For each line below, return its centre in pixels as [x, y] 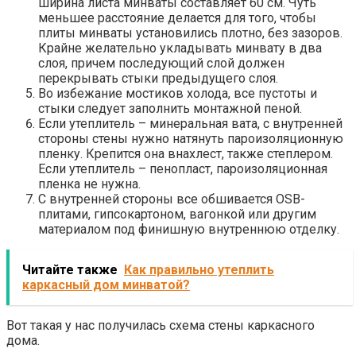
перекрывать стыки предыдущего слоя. [158, 79]
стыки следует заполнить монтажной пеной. [170, 109]
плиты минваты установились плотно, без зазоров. [190, 33]
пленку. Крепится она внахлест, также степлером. [186, 154]
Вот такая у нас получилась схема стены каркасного [161, 326]
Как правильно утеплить [199, 270]
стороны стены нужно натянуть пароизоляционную [191, 139]
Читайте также [70, 270]
